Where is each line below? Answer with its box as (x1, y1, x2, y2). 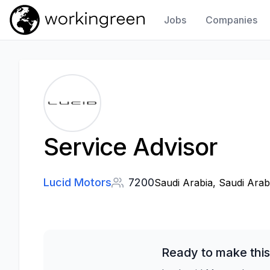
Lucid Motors (43, 176, 111, 189)
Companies (206, 14, 258, 26)
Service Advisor (43, 132, 217, 162)
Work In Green (9, 35, 69, 45)
